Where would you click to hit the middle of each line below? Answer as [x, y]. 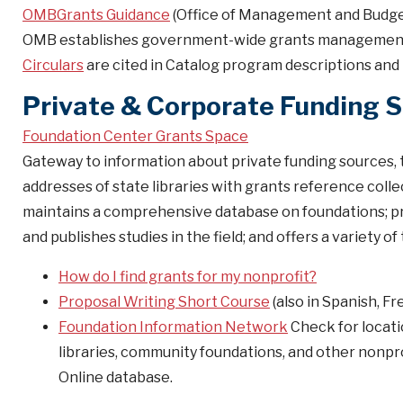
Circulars [53, 65]
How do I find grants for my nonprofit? [188, 277]
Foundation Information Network [173, 327]
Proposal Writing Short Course [164, 302]
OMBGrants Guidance [96, 15]
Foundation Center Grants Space [135, 136]
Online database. [116, 377]
